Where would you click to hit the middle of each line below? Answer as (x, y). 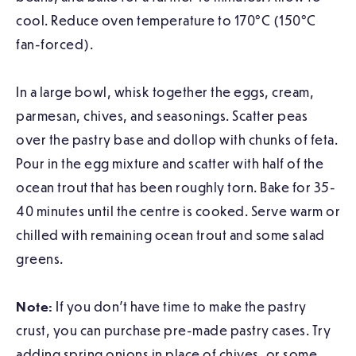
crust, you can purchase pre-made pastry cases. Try (173, 331)
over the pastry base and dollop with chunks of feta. (177, 140)
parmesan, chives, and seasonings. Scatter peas (162, 116)
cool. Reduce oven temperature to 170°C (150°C (166, 21)
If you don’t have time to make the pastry (180, 307)
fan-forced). (54, 44)
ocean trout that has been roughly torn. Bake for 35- (176, 188)
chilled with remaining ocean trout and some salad (170, 235)
